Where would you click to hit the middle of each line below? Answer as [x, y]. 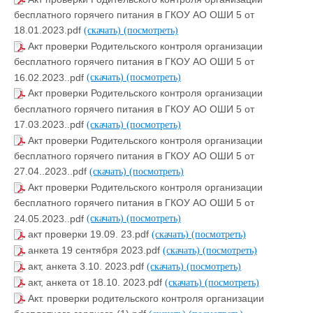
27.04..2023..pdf [52, 172]
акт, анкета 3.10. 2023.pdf [87, 267]
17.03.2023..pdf [50, 124]
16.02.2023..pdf [50, 77]
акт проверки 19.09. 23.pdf [90, 234]
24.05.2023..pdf [50, 218]
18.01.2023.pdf [49, 30]
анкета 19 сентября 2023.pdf [95, 250]
